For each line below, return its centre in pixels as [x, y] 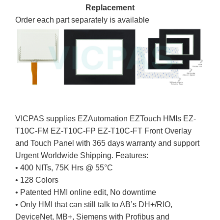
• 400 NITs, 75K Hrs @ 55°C [64, 167]
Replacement [110, 8]
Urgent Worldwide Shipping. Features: [82, 155]
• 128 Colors [37, 180]
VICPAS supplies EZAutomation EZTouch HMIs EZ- [106, 118]
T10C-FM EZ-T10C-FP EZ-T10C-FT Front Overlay [104, 131]
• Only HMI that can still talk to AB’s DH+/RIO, [94, 204]
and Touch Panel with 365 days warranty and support [108, 143]
